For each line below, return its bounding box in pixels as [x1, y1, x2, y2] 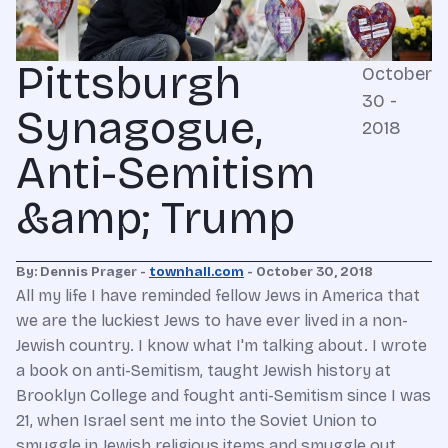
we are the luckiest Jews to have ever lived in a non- [16, 310, 408, 330]
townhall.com [149, 263, 244, 280]
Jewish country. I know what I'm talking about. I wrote [16, 335, 427, 355]
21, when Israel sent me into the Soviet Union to [16, 410, 377, 430]
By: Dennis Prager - [16, 263, 149, 280]
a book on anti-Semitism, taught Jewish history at [16, 360, 391, 380]
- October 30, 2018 [244, 263, 373, 280]
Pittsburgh [16, 55, 241, 110]
